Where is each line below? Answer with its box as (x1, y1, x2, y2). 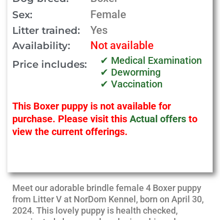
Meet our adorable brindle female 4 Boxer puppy (12, 183, 201, 193)
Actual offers (130, 113, 186, 125)
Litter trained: (12, 25, 80, 36)
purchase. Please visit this (12, 113, 130, 125)
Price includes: (12, 58, 87, 70)
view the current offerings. (12, 126, 128, 137)
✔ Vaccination (100, 78, 163, 90)
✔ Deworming (100, 66, 161, 78)
